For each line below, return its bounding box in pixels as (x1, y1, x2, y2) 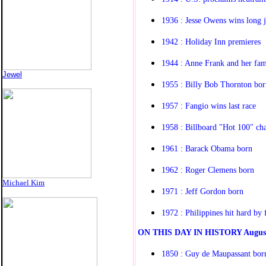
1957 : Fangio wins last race (161, 100, 256, 110)
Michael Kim (2, 178, 45, 187)
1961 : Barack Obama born (161, 143, 252, 153)
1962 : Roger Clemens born (161, 164, 254, 175)
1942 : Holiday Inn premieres (161, 36, 261, 46)
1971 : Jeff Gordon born (161, 186, 243, 196)
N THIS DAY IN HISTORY (144, 227, 243, 237)
